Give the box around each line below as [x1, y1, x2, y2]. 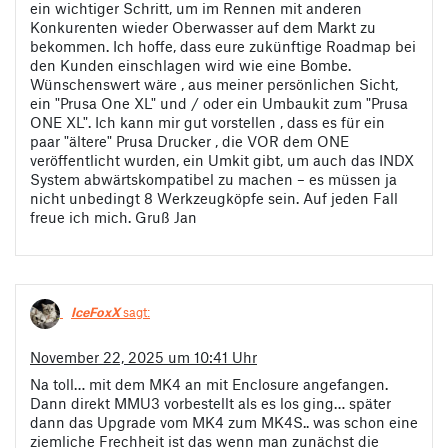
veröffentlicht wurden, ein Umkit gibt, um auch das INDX [30, 150, 414, 169]
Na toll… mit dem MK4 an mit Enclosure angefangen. [30, 375, 388, 394]
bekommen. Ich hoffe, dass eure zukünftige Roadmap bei [30, 36, 416, 55]
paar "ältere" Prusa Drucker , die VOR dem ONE [30, 131, 349, 150]
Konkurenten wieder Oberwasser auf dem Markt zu [30, 17, 376, 36]
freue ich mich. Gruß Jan [30, 207, 197, 226]
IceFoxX [71, 303, 120, 320]
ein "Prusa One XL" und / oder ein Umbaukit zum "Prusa [30, 93, 408, 112]
